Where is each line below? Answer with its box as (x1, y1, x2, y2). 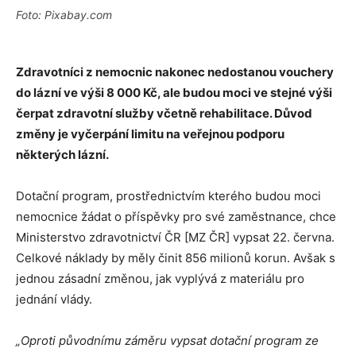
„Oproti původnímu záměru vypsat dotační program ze (16, 333, 319, 348)
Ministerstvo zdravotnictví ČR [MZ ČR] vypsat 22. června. (16, 230, 335, 245)
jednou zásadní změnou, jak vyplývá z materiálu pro (16, 271, 304, 286)
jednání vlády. (16, 292, 92, 307)
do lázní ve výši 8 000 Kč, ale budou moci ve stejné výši (16, 85, 332, 100)
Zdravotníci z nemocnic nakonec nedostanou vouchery (16, 64, 334, 79)
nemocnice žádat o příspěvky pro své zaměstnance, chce (16, 209, 336, 224)
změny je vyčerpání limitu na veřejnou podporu (16, 126, 284, 141)
